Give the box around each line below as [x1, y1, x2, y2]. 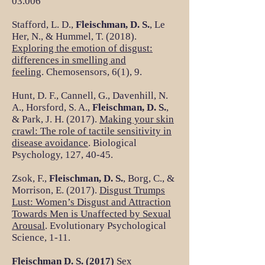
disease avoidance [12, 137, 88, 148]
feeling [12, 66, 41, 77]
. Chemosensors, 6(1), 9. [41, 66, 142, 77]
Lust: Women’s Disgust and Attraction [12, 196, 171, 208]
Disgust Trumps [99, 185, 165, 196]
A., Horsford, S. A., [12, 102, 92, 113]
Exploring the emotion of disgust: [12, 43, 153, 54]
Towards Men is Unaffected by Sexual [12, 208, 171, 219]
